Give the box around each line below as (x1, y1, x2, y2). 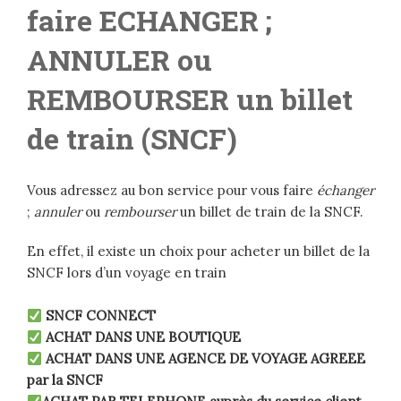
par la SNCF (27, 371, 103, 389)
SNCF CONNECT (46, 307, 157, 325)
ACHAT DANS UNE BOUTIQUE (46, 328, 242, 346)
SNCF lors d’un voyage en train (27, 264, 226, 282)
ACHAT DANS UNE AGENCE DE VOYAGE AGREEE (46, 350, 366, 368)
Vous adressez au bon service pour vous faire (27, 182, 317, 200)
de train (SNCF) (27, 119, 237, 158)
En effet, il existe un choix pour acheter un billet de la (27, 243, 370, 260)
